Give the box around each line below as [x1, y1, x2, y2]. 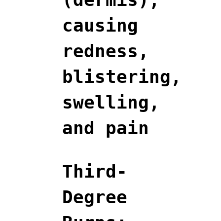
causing [62, 15, 138, 36]
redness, [62, 40, 149, 61]
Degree [62, 186, 127, 207]
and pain [62, 117, 149, 138]
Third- [62, 161, 127, 182]
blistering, [62, 66, 182, 87]
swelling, [62, 92, 160, 112]
